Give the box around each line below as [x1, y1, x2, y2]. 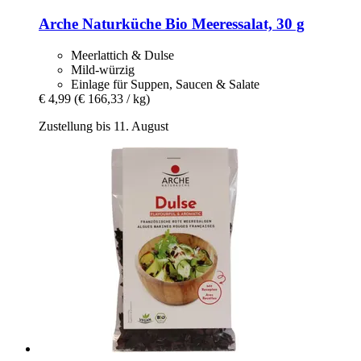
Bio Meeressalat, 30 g [161, 15, 305, 33]
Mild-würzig [71, 62, 135, 77]
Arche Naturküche [39, 15, 161, 33]
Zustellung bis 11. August [39, 118, 168, 133]
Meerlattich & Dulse [71, 48, 174, 62]
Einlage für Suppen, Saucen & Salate [71, 77, 259, 91]
